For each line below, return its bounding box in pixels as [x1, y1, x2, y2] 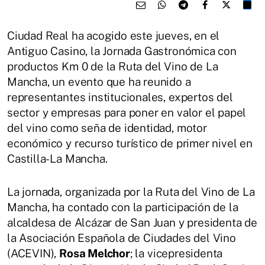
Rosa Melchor [59, 247, 130, 260]
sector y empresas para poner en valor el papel [7, 106, 247, 119]
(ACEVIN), [7, 247, 60, 260]
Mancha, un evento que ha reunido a [7, 75, 191, 88]
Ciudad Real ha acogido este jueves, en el [7, 29, 220, 42]
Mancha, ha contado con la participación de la [7, 201, 238, 214]
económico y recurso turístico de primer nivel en [7, 137, 253, 150]
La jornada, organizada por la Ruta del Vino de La [7, 185, 255, 198]
